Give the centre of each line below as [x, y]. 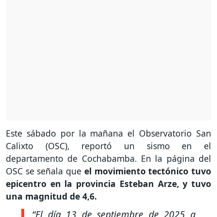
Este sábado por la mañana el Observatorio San [108, 133]
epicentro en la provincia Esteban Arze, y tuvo [108, 184]
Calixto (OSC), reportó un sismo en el [108, 146]
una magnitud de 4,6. [51, 196]
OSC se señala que [44, 171]
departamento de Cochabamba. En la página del [108, 159]
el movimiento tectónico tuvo [147, 171]
